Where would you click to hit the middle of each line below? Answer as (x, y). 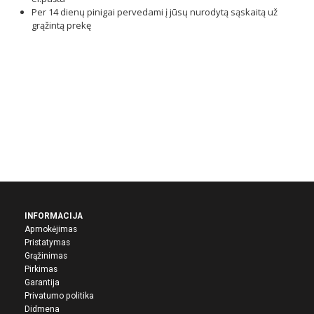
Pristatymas (47, 243)
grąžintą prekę (61, 26)
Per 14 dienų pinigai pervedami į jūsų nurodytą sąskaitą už (155, 12)
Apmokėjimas (51, 230)
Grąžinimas (46, 256)
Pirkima (39, 269)
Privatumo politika (59, 296)
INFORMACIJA (54, 216)
